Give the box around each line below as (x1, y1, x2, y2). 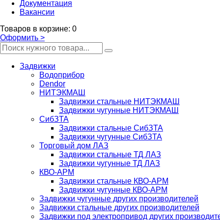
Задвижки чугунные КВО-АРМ (59, 186, 167, 194)
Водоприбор (39, 71, 84, 79)
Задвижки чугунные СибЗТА (59, 133, 162, 141)
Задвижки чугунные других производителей (39, 194, 198, 203)
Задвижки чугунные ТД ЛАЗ (59, 159, 160, 167)
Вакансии (20, 8, 55, 16)
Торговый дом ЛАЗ (39, 141, 109, 150)
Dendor (39, 80, 65, 88)
